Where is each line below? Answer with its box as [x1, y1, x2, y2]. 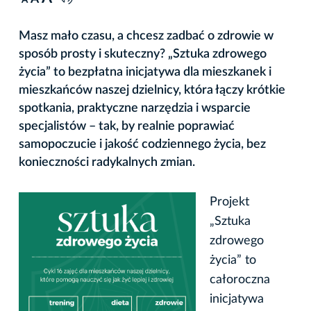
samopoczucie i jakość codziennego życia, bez [19, 137, 266, 151]
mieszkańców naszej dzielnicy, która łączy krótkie [19, 83, 285, 96]
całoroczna [210, 273, 270, 286]
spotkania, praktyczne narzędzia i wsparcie [19, 101, 251, 115]
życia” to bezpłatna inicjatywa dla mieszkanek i [19, 65, 271, 78]
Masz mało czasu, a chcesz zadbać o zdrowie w [19, 29, 274, 42]
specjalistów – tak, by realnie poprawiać [19, 119, 235, 133]
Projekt [210, 195, 249, 208]
